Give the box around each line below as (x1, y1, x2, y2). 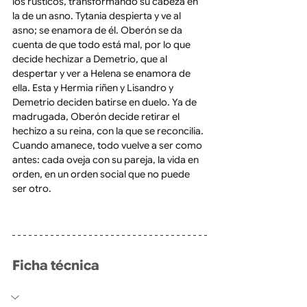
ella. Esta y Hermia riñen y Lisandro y (12, 82, 175, 95)
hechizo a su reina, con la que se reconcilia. (12, 125, 206, 138)
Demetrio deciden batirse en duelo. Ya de (12, 96, 199, 109)
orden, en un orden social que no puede (12, 168, 192, 181)
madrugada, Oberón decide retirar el (12, 110, 182, 123)
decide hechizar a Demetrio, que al (12, 53, 169, 66)
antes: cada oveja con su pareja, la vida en (12, 153, 201, 167)
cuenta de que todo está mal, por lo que (12, 38, 193, 51)
